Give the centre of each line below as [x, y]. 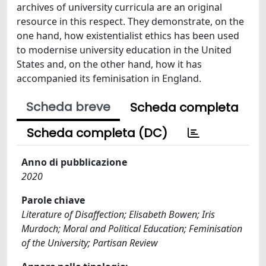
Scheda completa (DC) [97, 133]
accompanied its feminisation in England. [109, 78]
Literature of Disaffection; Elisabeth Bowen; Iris [118, 214]
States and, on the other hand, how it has [109, 64]
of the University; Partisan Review [90, 243]
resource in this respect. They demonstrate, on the [130, 21]
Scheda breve [68, 107]
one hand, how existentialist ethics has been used [128, 35]
